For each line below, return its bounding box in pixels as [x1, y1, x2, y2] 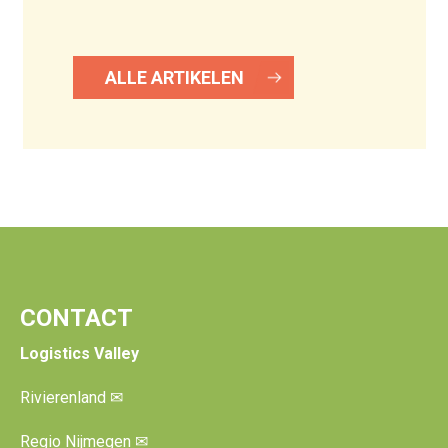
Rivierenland [20, 388, 110, 407]
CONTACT [20, 304, 133, 332]
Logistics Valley [20, 344, 139, 363]
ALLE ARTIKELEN [104, 67, 244, 89]
